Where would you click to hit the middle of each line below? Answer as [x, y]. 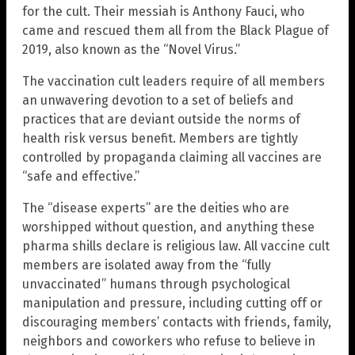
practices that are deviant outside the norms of [161, 120]
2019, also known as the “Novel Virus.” [131, 50]
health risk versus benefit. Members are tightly [160, 139]
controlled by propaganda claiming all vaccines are [172, 158]
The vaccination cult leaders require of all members [174, 82]
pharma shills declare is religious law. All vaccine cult [176, 246]
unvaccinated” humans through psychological [156, 284]
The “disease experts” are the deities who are [156, 208]
